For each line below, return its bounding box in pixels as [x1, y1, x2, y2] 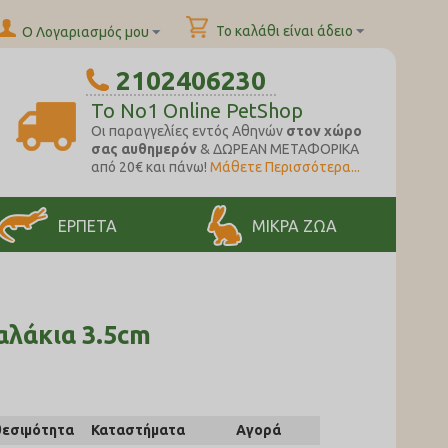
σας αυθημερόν [90, 141, 197, 157]
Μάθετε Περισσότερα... [209, 159, 360, 175]
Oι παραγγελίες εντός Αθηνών [90, 123, 286, 139]
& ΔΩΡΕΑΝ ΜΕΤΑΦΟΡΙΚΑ [196, 141, 359, 157]
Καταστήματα [91, 422, 185, 438]
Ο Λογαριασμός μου [21, 24, 149, 40]
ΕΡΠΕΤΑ [58, 217, 117, 235]
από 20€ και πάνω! [90, 159, 210, 175]
